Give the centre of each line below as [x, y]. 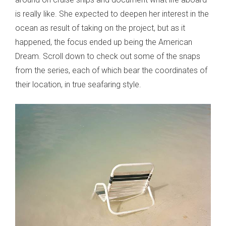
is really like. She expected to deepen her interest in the [112, 14]
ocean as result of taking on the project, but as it [100, 28]
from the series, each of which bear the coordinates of [111, 71]
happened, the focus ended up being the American [104, 42]
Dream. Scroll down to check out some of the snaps [108, 56]
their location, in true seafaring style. [78, 85]
